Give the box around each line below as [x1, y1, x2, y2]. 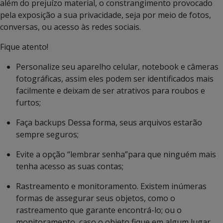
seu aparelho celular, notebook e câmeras [62, 61, 219, 73]
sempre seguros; [16, 129, 79, 140]
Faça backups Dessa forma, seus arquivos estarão [16, 117, 202, 128]
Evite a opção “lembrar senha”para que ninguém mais [16, 149, 216, 160]
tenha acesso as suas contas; [16, 161, 123, 172]
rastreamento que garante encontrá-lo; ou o [16, 205, 182, 216]
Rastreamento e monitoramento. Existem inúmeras [16, 181, 207, 192]
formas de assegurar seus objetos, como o [16, 193, 175, 204]
